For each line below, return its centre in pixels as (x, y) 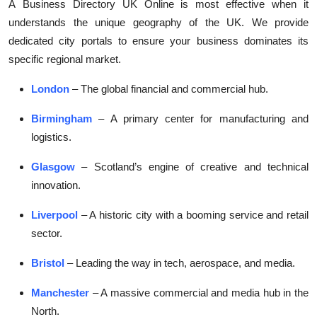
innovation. (56, 185)
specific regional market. (65, 59)
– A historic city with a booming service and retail (195, 215)
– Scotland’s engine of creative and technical (195, 167)
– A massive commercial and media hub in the (201, 293)
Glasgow (53, 167)
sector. (47, 234)
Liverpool (54, 215)
